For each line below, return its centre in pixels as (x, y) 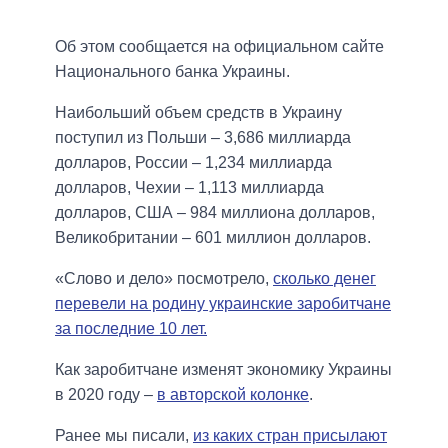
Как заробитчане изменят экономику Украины (223, 370)
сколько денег (324, 279)
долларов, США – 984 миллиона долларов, (215, 213)
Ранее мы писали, (124, 436)
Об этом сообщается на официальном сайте (219, 47)
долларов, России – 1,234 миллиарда (193, 163)
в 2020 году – (106, 395)
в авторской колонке (233, 395)
